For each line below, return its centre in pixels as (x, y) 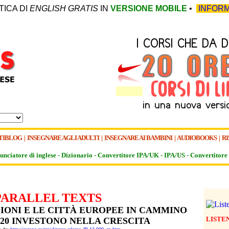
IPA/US (175, 155)
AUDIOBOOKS (197, 138)
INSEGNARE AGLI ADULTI (64, 138)
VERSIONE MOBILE (149, 8)
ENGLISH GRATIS (64, 8)
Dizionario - (79, 155)
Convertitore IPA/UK (128, 155)
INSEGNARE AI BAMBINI (138, 138)
